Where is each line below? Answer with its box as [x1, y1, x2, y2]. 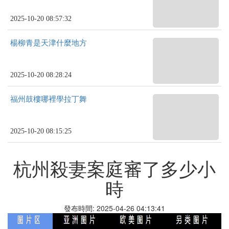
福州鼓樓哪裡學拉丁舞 [10, 95, 87, 103]
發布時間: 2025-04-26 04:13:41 [64, 203, 165, 213]
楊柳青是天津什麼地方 [10, 39, 87, 47]
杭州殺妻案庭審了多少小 [13, 155, 216, 181]
